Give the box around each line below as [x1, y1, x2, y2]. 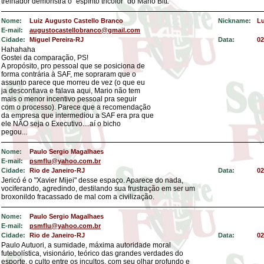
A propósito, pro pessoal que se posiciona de [1, 62, 145, 70]
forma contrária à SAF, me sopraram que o [1, 70, 136, 78]
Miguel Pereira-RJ [29, 36, 84, 43]
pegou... [1, 128, 27, 136]
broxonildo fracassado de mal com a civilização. [1, 193, 154, 201]
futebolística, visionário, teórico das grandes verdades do [1, 249, 183, 258]
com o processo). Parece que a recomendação [1, 103, 151, 111]
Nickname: [218, 17, 251, 24]
